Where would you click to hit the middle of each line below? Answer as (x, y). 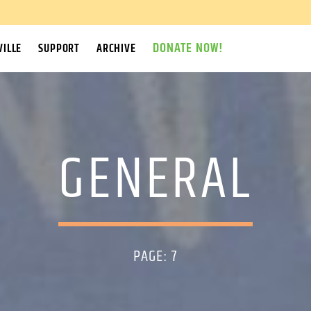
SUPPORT (59, 49)
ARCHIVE (116, 49)
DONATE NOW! (188, 48)
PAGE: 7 (155, 257)
